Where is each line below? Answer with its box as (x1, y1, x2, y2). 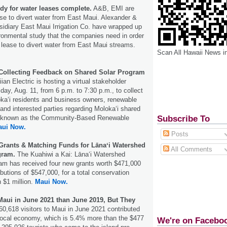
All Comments (169, 145, 212, 153)
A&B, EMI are (92, 4, 134, 12)
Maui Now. (35, 177, 68, 185)
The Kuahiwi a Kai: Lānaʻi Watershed (15, 150, 125, 158)
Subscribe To (157, 113, 210, 124)
